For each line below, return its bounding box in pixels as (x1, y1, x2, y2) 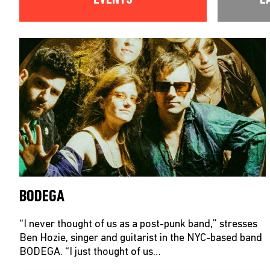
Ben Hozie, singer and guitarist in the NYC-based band (19, 232, 262, 244)
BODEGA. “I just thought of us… (19, 246, 161, 258)
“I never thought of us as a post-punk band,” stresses (19, 218, 257, 230)
